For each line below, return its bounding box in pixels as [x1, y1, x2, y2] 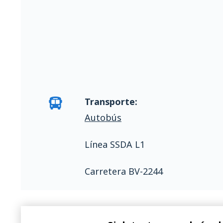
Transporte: [85, 96, 137, 108]
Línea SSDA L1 [85, 138, 145, 150]
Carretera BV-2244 [85, 165, 163, 177]
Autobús [85, 111, 121, 123]
